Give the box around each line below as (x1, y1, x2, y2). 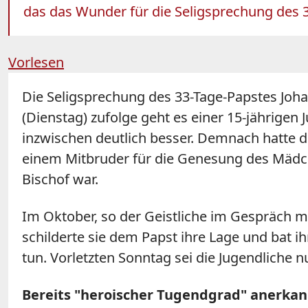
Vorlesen (8, 53, 64, 72)
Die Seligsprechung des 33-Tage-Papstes (22, 87, 280, 107)
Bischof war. (22, 170, 98, 189)
